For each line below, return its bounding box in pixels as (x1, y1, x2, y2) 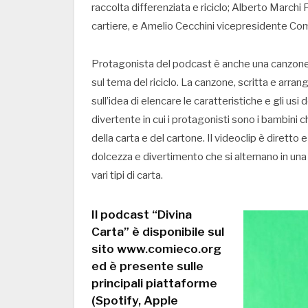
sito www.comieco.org (91, 241, 221, 256)
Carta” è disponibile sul (91, 224, 224, 239)
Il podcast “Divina (91, 207, 192, 222)
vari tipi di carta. (91, 169, 163, 182)
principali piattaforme (91, 276, 217, 291)
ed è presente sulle (91, 258, 203, 274)
